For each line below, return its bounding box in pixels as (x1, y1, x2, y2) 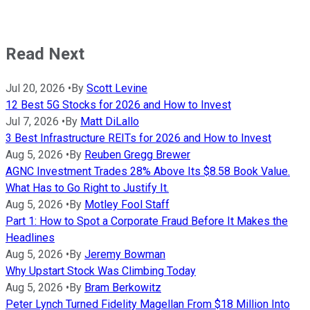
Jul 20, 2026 (6, 81, 65, 95)
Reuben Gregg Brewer (84, 147, 190, 161)
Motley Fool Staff (84, 197, 170, 211)
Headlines (6, 230, 55, 244)
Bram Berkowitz (84, 280, 161, 294)
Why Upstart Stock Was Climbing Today (6, 264, 196, 277)
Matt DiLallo (80, 114, 139, 128)
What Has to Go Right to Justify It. (6, 181, 169, 194)
